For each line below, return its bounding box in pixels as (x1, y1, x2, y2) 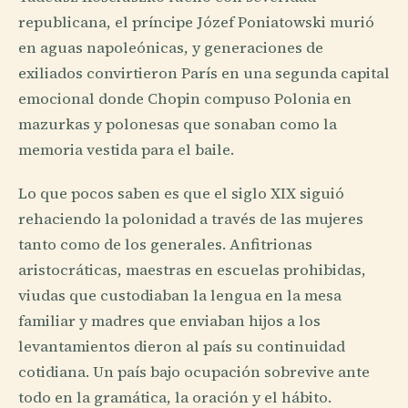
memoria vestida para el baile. (18, 139, 234, 161)
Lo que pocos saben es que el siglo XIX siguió (18, 182, 344, 204)
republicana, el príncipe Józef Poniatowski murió (18, 12, 374, 34)
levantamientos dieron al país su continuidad (18, 335, 345, 357)
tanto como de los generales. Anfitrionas (18, 233, 312, 255)
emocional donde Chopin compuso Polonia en (18, 88, 352, 110)
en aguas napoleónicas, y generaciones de (18, 37, 323, 59)
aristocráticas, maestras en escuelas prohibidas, (18, 259, 366, 280)
